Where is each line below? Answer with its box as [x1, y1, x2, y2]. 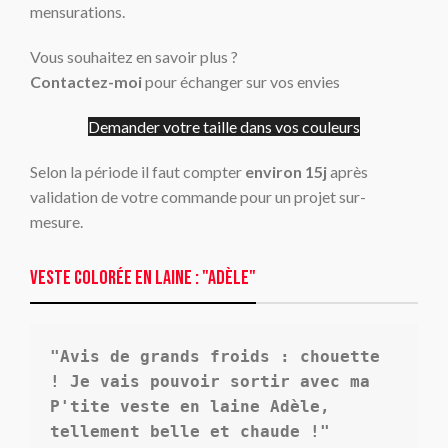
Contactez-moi [30, 71, 146, 91]
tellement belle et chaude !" [50, 421, 331, 441]
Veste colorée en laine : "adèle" [30, 265, 257, 290]
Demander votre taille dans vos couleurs [88, 116, 360, 136]
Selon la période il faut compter [30, 161, 246, 181]
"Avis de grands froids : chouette [50, 346, 381, 366]
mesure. [30, 211, 84, 231]
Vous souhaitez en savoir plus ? [30, 46, 239, 66]
